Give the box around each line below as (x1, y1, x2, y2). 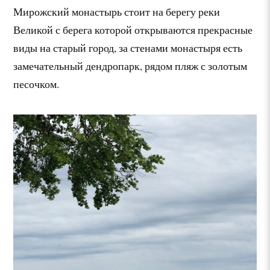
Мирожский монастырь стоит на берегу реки (13, 4, 221, 19)
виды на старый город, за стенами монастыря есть (13, 40, 243, 55)
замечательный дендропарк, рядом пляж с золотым (13, 58, 248, 74)
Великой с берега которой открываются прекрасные (13, 22, 253, 37)
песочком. (13, 77, 60, 92)
